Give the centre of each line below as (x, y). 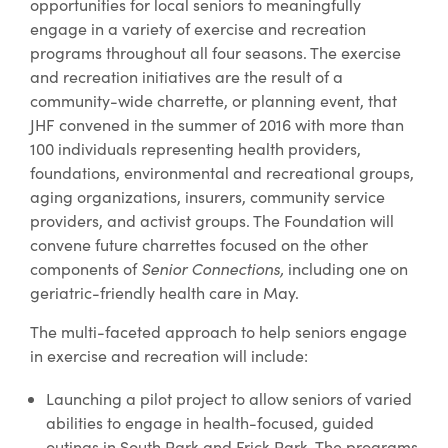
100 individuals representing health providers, (195, 148)
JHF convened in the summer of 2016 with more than (217, 124)
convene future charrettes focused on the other (199, 244)
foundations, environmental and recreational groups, (222, 172)
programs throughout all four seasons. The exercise (215, 52)
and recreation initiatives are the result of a (186, 76)
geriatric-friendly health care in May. (164, 292)
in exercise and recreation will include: (169, 355)
